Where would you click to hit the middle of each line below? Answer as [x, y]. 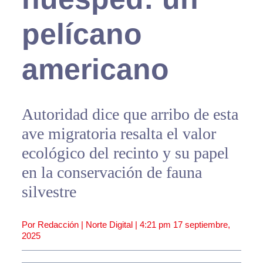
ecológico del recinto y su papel [125, 153]
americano [95, 70]
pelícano [82, 34]
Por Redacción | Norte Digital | [80, 225]
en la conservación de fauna [112, 173]
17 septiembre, [201, 225]
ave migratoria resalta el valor [119, 134]
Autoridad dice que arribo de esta [130, 114]
